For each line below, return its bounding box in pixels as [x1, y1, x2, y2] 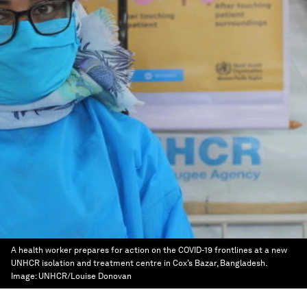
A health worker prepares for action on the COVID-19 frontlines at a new [11, 245, 287, 255]
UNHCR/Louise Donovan [38, 271, 132, 281]
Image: [11, 271, 38, 281]
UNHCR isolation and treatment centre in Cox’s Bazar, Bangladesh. [11, 258, 267, 268]
